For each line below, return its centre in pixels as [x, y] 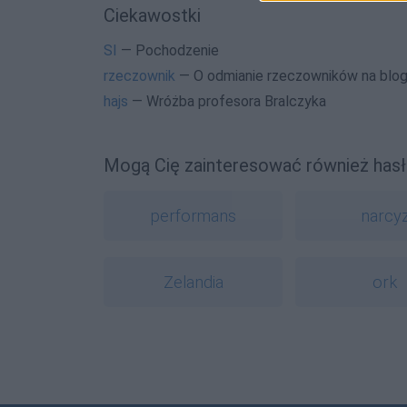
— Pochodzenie [168, 51]
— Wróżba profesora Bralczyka [227, 102]
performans [194, 216]
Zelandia [193, 283]
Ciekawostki [152, 16]
